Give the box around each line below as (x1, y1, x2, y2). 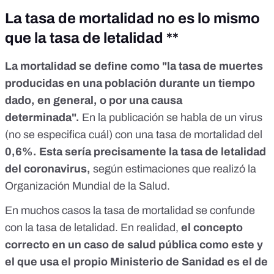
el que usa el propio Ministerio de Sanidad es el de (5, 256, 268, 268)
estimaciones (125, 163, 192, 176)
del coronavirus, (5, 163, 91, 176)
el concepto (179, 221, 243, 234)
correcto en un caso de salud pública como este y (5, 239, 263, 251)
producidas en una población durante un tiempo (5, 77, 255, 90)
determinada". (5, 111, 82, 124)
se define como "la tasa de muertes (76, 60, 263, 73)
